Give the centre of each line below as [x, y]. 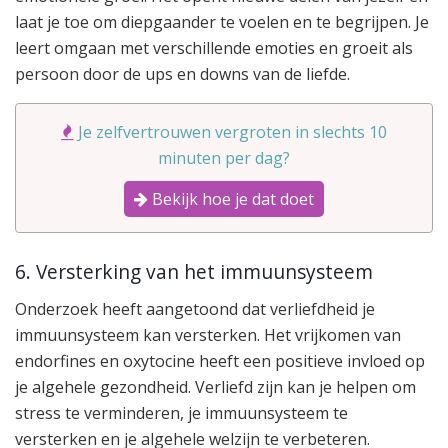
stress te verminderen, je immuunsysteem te [181, 412]
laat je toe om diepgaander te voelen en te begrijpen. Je [222, 21]
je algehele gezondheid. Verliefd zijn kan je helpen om [215, 386]
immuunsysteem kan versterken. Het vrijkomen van [208, 334]
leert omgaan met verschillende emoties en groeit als [214, 47]
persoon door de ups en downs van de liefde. [182, 73]
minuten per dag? [224, 157]
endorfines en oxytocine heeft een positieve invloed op [220, 360]
